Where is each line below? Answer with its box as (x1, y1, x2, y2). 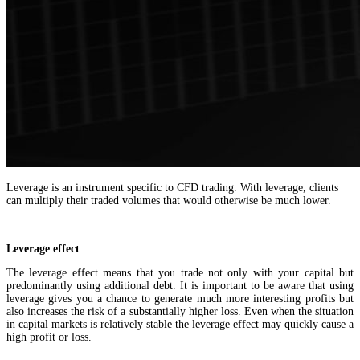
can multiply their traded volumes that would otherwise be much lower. (6, 194, 331, 207)
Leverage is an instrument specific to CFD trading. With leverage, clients (6, 181, 338, 194)
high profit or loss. (6, 330, 95, 343)
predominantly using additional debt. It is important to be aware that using (6, 279, 354, 292)
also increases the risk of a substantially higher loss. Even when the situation (6, 305, 354, 317)
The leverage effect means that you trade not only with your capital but (6, 266, 354, 279)
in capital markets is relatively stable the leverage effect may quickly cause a (6, 317, 354, 330)
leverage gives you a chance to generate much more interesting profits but (6, 292, 354, 305)
